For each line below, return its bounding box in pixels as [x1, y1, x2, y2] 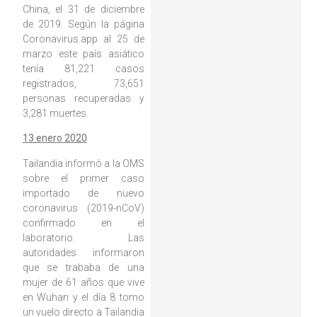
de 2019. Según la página [22, 18, 144, 30]
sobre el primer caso [22, 172, 144, 184]
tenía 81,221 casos [22, 63, 144, 75]
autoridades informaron [22, 246, 144, 258]
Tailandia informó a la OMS [22, 157, 144, 169]
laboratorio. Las [22, 231, 144, 243]
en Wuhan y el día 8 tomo [22, 291, 144, 303]
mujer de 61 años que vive [22, 276, 144, 288]
